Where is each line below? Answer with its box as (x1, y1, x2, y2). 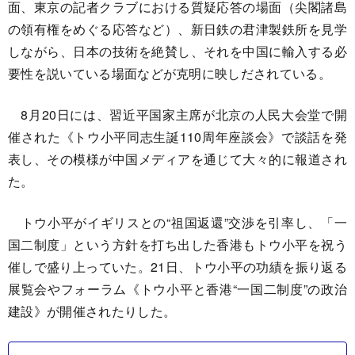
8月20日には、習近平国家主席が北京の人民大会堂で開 (8, 105, 347, 124)
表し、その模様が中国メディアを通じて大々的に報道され (8, 150, 347, 168)
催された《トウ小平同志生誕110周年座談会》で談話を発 (8, 128, 347, 146)
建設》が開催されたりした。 (8, 302, 177, 320)
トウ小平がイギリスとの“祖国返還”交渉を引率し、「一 (8, 213, 347, 231)
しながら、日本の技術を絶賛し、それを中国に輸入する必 (8, 42, 347, 60)
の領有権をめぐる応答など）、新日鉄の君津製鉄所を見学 (8, 20, 347, 38)
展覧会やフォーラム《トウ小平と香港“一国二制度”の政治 (8, 280, 347, 298)
